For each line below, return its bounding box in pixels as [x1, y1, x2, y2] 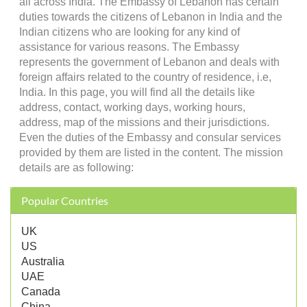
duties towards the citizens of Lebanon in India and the [19, 11, 282, 23]
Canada [21, 285, 60, 297]
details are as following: [19, 162, 134, 173]
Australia [21, 255, 64, 267]
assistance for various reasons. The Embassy [19, 41, 239, 53]
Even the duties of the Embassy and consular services [19, 132, 281, 143]
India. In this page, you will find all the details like [19, 86, 255, 98]
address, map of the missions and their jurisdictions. [19, 116, 269, 128]
